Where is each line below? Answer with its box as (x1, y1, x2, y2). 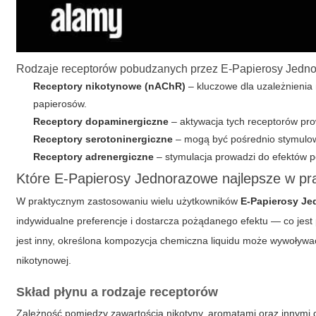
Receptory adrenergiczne (33, 151, 154, 163)
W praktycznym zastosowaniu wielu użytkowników (16, 195, 241, 207)
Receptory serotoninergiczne (33, 133, 174, 145)
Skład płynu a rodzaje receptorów (16, 285, 219, 300)
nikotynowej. (16, 255, 72, 267)
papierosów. (33, 98, 87, 110)
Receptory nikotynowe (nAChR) (33, 80, 186, 92)
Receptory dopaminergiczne (33, 116, 169, 128)
